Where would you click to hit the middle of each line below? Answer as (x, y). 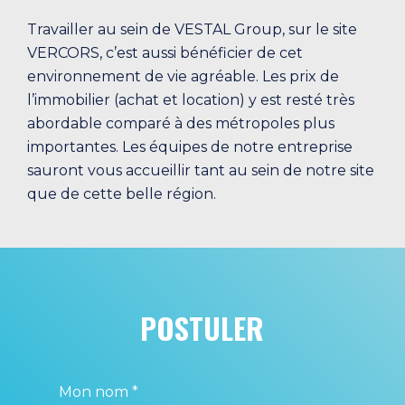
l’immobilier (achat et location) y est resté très (191, 99)
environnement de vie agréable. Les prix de (183, 76)
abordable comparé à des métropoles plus (181, 123)
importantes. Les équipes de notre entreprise (190, 146)
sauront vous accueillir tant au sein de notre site (201, 170)
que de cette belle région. (122, 193)
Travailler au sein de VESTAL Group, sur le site (192, 29)
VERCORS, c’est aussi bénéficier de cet (165, 52)
